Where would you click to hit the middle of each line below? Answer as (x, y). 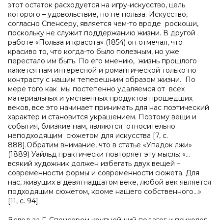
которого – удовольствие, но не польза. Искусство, (98, 14)
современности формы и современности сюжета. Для (104, 173)
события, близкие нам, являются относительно (92, 126)
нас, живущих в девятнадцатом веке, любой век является (110, 182)
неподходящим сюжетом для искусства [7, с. (88, 136)
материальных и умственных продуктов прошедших (100, 98)
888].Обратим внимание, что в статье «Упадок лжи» (100, 145)
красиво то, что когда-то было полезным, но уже (94, 52)
